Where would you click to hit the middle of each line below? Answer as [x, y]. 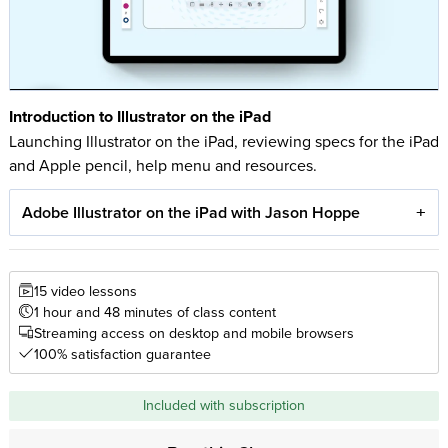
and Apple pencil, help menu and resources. [162, 164]
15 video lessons [85, 290]
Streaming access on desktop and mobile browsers [193, 332]
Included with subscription [224, 405]
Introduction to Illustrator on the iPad [139, 116]
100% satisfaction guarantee [122, 353]
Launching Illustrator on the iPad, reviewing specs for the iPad [223, 140]
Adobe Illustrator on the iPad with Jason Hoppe [191, 213]
